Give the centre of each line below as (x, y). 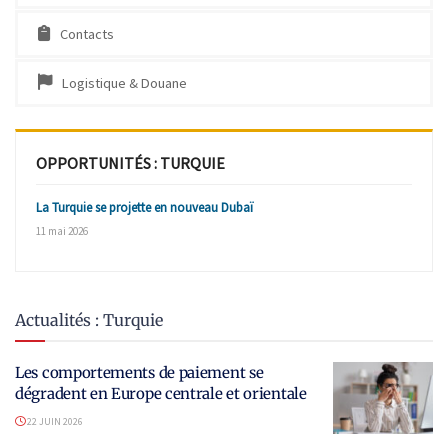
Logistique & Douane (124, 83)
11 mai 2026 (62, 231)
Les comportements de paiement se (139, 373)
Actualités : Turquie (89, 320)
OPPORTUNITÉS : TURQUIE (130, 163)
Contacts (87, 34)
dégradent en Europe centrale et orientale (161, 394)
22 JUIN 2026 (54, 422)
